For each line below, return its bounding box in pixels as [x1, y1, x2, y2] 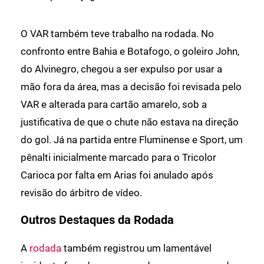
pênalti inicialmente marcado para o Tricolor [21, 151, 216, 163]
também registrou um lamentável [61, 242, 212, 254]
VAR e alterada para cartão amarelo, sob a [21, 98, 207, 110]
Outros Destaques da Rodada [21, 213, 174, 227]
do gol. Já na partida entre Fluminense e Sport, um [21, 133, 243, 146]
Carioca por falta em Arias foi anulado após [21, 169, 213, 181]
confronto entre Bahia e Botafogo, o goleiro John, [21, 45, 239, 57]
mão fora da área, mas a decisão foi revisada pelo [21, 80, 242, 93]
